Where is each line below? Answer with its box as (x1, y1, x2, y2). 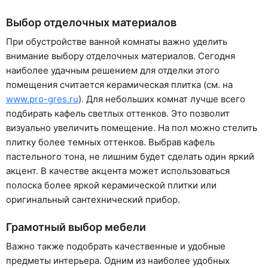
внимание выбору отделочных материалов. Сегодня (6, 50, 235, 62)
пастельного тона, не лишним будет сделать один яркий (6, 150, 254, 162)
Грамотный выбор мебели (6, 220, 146, 233)
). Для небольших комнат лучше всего (78, 93, 245, 105)
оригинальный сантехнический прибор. (6, 193, 180, 205)
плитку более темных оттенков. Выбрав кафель (6, 136, 215, 148)
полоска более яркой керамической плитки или (6, 179, 217, 191)
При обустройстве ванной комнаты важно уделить (6, 35, 227, 47)
